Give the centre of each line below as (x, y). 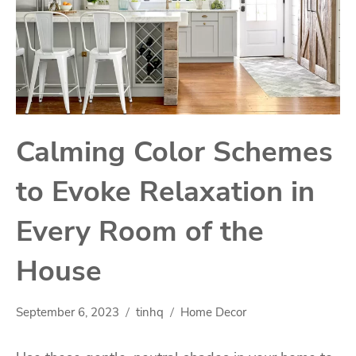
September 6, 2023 (68, 313)
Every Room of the (140, 232)
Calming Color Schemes (174, 153)
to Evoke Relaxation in (165, 192)
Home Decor (213, 313)
